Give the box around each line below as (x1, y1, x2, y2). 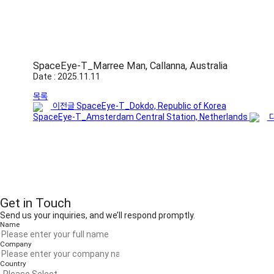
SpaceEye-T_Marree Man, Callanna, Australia (32, 60, 228, 72)
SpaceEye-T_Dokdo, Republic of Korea (76, 101, 226, 111)
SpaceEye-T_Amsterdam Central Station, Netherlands (32, 111, 248, 122)
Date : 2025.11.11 (32, 72, 100, 82)
